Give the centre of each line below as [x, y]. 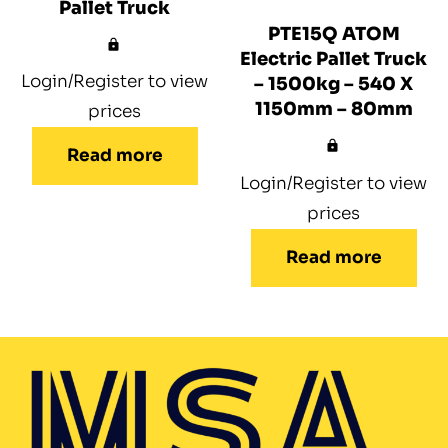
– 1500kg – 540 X [333, 84]
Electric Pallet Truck [333, 59]
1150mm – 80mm [333, 109]
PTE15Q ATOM [333, 34]
